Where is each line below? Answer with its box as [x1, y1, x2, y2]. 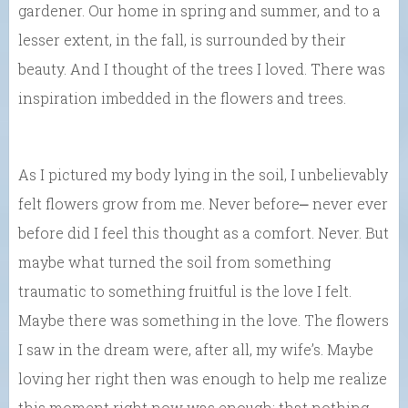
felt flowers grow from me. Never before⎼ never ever [18, 194, 388, 214]
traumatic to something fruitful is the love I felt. [18, 281, 352, 301]
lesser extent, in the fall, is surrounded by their [18, 30, 346, 50]
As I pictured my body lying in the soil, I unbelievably [18, 165, 388, 185]
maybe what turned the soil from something [18, 252, 331, 272]
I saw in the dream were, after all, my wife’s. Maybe [18, 340, 373, 360]
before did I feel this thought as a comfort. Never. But [18, 223, 389, 243]
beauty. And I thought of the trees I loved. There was [18, 59, 385, 79]
